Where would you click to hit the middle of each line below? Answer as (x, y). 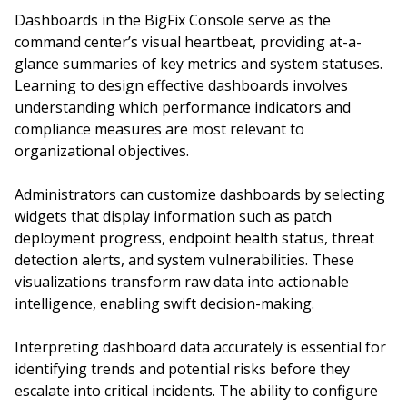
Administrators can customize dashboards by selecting (200, 194)
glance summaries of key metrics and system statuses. (199, 64)
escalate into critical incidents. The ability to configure (196, 391)
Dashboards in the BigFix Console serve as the (173, 20)
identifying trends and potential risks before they (182, 369)
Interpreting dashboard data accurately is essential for (200, 347)
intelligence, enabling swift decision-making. (164, 303)
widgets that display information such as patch (173, 216)
